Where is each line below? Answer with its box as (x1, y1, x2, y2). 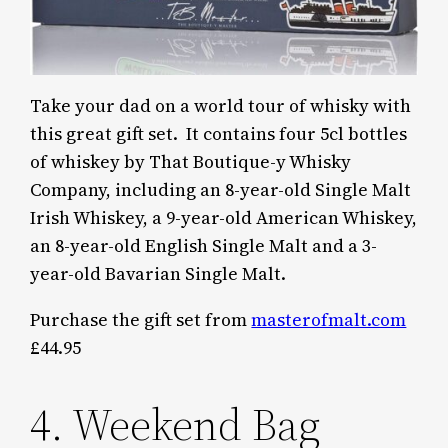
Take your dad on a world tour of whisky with (30, 94, 412, 119)
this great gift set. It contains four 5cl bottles (30, 122, 408, 147)
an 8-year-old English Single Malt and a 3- (30, 234, 378, 259)
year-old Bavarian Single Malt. (30, 262, 287, 287)
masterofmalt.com (251, 308, 407, 333)
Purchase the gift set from (30, 308, 252, 333)
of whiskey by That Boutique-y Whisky (30, 150, 352, 175)
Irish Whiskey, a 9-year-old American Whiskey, (30, 206, 418, 231)
